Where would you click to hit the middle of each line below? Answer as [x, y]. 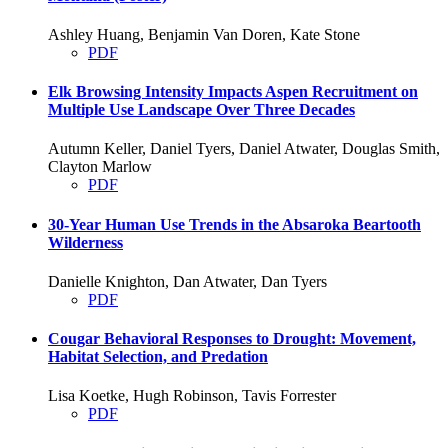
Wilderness [85, 242]
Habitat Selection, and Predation [158, 357]
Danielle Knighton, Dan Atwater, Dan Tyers [187, 281]
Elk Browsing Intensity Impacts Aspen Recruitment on [233, 92]
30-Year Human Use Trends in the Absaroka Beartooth [234, 224]
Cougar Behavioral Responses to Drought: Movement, [232, 339]
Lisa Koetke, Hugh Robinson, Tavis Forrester [192, 396]
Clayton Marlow [100, 167]
